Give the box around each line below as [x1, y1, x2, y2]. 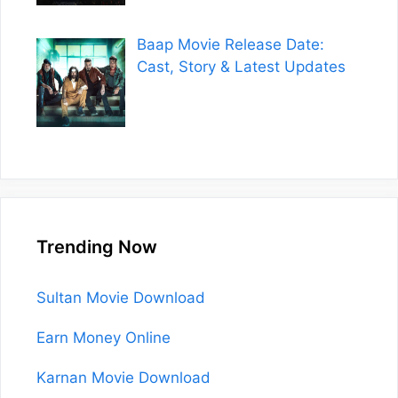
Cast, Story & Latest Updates [136, 58, 346, 76]
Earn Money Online [36, 329, 171, 347]
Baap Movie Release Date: [136, 36, 324, 54]
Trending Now [36, 236, 157, 259]
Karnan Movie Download [36, 369, 211, 387]
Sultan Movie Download [36, 289, 205, 307]
